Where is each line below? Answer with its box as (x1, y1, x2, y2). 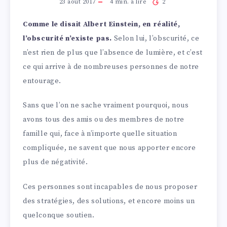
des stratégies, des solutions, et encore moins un (23, 197, 195, 206)
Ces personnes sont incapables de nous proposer (23, 182, 198, 192)
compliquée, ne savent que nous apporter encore (23, 143, 196, 153)
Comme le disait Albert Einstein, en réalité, (23, 19, 180, 29)
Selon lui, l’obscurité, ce (112, 33, 200, 43)
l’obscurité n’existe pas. (23, 33, 112, 43)
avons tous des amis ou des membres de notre (23, 115, 184, 125)
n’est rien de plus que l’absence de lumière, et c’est (23, 48, 203, 57)
